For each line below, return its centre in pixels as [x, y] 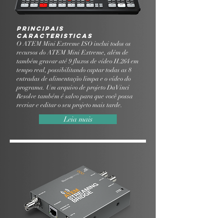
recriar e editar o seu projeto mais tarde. [70, 105]
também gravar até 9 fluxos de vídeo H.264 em [78, 61]
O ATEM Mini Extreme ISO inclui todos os [74, 44]
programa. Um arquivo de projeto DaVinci [73, 88]
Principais [40, 28]
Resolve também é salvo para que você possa [75, 96]
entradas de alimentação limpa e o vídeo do [74, 79]
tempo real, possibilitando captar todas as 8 [74, 70]
